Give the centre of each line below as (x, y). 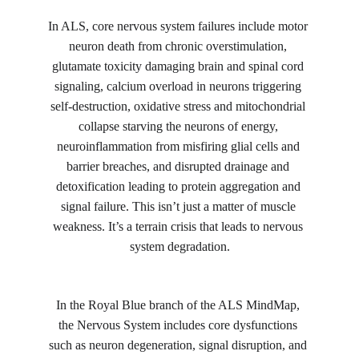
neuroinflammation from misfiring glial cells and (179, 146)
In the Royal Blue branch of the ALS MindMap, (179, 305)
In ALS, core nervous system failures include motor (179, 26)
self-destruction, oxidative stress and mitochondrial (179, 106)
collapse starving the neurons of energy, (179, 126)
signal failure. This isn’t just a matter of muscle (179, 206)
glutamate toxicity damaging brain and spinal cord (179, 66)
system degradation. (179, 246)
